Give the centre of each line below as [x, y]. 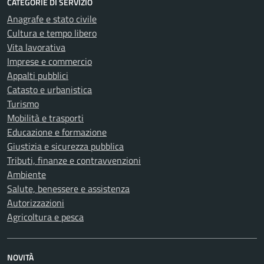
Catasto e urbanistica [49, 90]
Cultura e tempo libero [52, 33]
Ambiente [27, 174]
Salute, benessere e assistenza [68, 189]
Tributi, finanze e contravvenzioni [74, 160]
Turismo [23, 104]
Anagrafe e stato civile [52, 19]
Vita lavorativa [36, 47]
